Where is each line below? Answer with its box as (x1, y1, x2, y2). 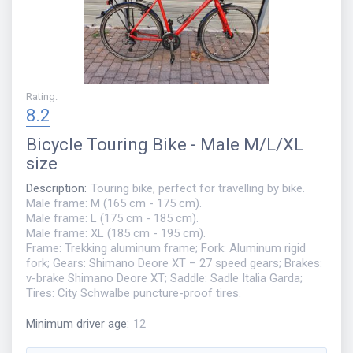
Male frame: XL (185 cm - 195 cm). (26, 226, 206, 241)
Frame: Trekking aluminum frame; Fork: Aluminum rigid (26, 241, 306, 256)
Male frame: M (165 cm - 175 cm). (26, 196, 202, 211)
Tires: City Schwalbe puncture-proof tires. (26, 286, 241, 301)
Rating (26, 91, 55, 103)
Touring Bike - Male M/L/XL (87, 135, 303, 155)
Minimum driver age (26, 317, 127, 332)
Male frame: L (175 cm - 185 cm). (26, 211, 199, 226)
